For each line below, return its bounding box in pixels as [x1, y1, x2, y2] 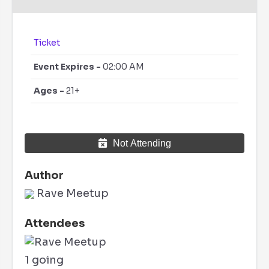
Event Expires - [34, 61, 103, 72]
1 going [25, 253, 64, 267]
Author [25, 169, 64, 182]
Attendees [25, 217, 85, 230]
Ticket [34, 37, 60, 48]
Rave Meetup [34, 187, 109, 200]
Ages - [34, 85, 64, 96]
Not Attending [113, 138, 171, 148]
